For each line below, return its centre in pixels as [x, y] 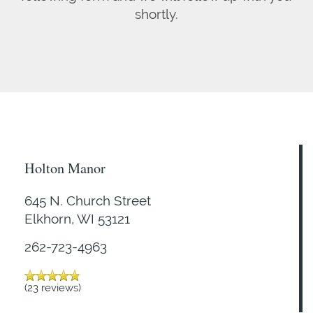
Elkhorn [48, 218]
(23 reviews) [53, 287]
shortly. [156, 14]
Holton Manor [65, 168]
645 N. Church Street [88, 200]
